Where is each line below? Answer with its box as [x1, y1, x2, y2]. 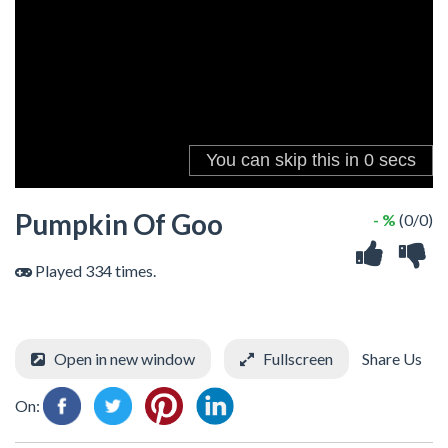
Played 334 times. [32, 261, 156, 280]
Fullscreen [263, 349, 333, 368]
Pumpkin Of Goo [15, 207, 223, 241]
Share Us [359, 349, 422, 368]
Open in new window [54, 349, 195, 368]
